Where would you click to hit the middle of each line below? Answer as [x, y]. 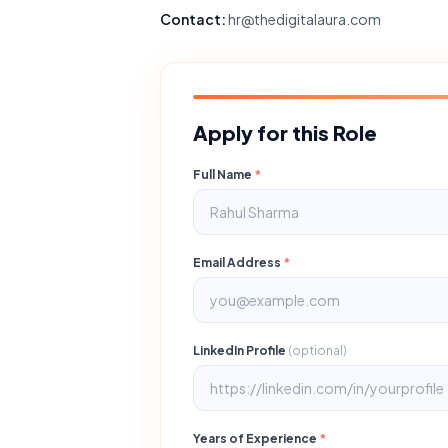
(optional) [317, 350]
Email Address [238, 262]
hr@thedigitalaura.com [303, 19]
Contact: [193, 19]
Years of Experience [256, 438]
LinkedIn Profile [240, 350]
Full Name [223, 174]
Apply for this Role [285, 132]
